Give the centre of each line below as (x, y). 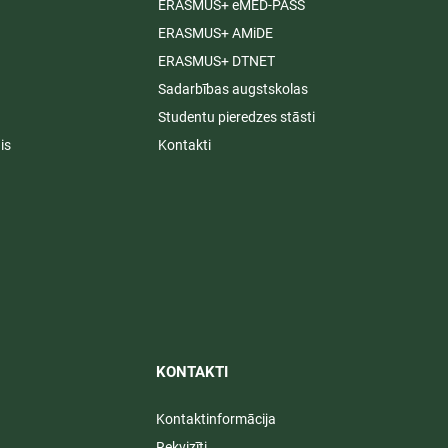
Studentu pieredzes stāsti (236, 117)
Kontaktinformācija (215, 419)
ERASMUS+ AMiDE (215, 33)
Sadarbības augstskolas (232, 89)
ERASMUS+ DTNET (216, 61)
